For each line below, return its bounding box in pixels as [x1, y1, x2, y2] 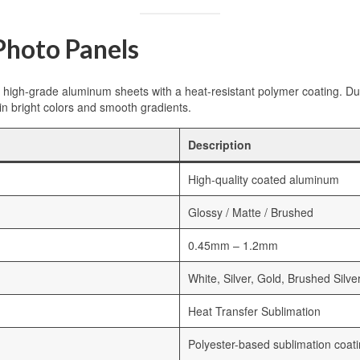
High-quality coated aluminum [188, 171, 339, 188]
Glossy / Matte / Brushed [188, 204, 313, 221]
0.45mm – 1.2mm [188, 237, 278, 254]
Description [188, 137, 252, 153]
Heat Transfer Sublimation [188, 303, 321, 320]
